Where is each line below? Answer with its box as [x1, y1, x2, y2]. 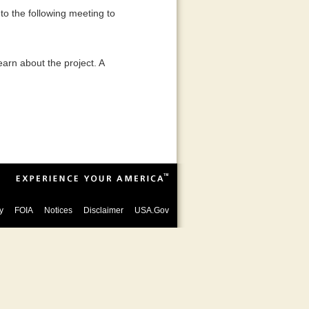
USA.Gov [134, 206, 169, 215]
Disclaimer [83, 206, 123, 215]
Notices [43, 206, 72, 215]
